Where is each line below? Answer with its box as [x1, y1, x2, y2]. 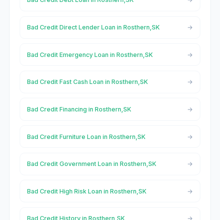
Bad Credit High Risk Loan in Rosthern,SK [27, 187, 146, 195]
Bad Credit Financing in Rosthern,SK [27, 105, 131, 113]
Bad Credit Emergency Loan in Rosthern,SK [27, 51, 153, 58]
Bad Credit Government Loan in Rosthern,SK [27, 160, 156, 168]
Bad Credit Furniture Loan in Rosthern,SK [27, 133, 145, 140]
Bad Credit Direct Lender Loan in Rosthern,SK [27, 24, 160, 31]
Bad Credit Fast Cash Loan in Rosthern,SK [27, 78, 148, 86]
